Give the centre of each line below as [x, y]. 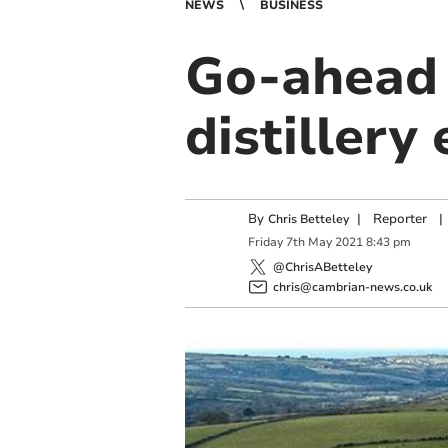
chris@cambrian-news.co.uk [352, 286]
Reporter [399, 219]
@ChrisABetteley [322, 266]
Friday [265, 242]
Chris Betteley [308, 219]
